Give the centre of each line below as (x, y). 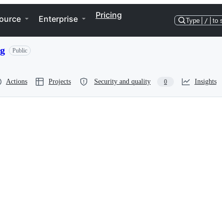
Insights (205, 82)
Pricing (109, 15)
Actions (17, 82)
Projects (60, 82)
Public (20, 50)
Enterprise (58, 19)
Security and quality (122, 82)
